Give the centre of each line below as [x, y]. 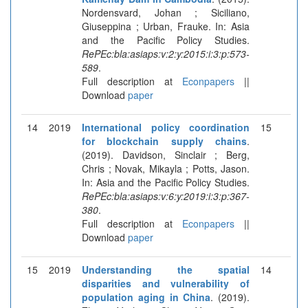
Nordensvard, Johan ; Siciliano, [166, 12]
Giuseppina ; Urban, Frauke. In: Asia [166, 26]
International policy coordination [166, 127]
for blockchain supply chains [164, 141]
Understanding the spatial [166, 269]
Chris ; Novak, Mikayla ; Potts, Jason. [166, 168]
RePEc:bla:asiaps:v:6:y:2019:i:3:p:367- [166, 196]
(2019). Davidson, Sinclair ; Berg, [166, 154]
